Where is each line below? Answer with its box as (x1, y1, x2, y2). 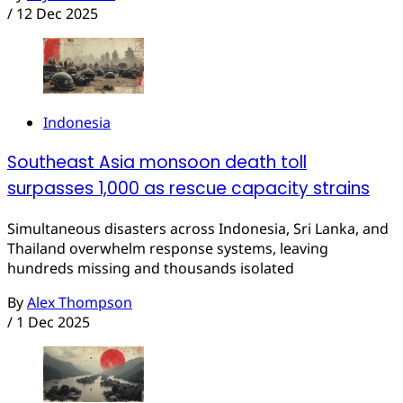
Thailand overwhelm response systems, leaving (7, 237, 328, 258)
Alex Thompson (27, 291, 132, 312)
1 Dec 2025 (16, 311, 90, 332)
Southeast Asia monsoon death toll (7, 150, 307, 175)
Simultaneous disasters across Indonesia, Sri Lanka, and (7, 218, 389, 238)
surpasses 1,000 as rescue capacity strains (7, 176, 370, 201)
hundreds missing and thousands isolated (7, 257, 294, 278)
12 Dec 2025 (16, 3, 98, 23)
